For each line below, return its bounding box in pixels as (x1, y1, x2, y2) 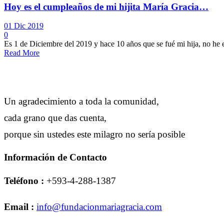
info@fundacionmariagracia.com (36, 201, 162, 212)
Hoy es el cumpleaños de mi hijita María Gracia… (4, 1, 208, 12)
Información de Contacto (4, 152, 107, 163)
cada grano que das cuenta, (4, 112, 106, 123)
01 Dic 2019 (4, 21, 43, 30)
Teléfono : (4, 175, 44, 186)
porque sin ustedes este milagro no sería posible (4, 129, 185, 140)
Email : (4, 201, 34, 212)
